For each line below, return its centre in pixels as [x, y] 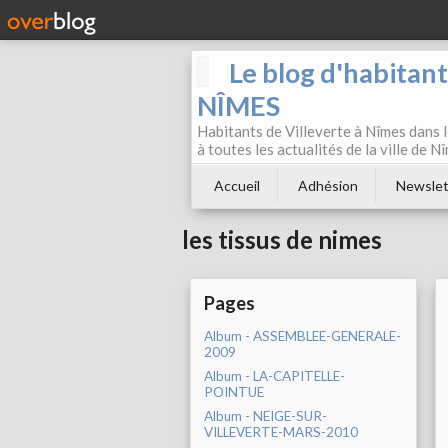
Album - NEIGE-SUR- [265, 416]
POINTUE [234, 392]
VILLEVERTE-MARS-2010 [281, 432]
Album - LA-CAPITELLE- [274, 376]
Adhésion [328, 185]
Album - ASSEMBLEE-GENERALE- [302, 336]
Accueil [237, 185]
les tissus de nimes [282, 240]
